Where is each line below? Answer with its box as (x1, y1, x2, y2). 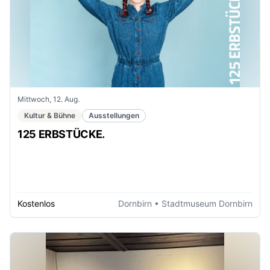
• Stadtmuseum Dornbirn (152, 198, 253, 209)
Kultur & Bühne (24, 110, 75, 120)
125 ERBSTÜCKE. (17, 127, 105, 140)
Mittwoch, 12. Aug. (17, 94, 80, 104)
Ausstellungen (89, 110, 139, 120)
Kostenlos (17, 198, 55, 209)
